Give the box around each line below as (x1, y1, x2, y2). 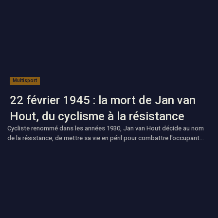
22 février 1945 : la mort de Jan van (10, 93, 196, 108)
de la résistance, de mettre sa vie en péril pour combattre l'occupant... (7, 133, 204, 143)
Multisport (13, 78, 37, 84)
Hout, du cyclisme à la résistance (10, 109, 184, 124)
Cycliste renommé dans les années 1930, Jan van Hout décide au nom (7, 124, 204, 133)
